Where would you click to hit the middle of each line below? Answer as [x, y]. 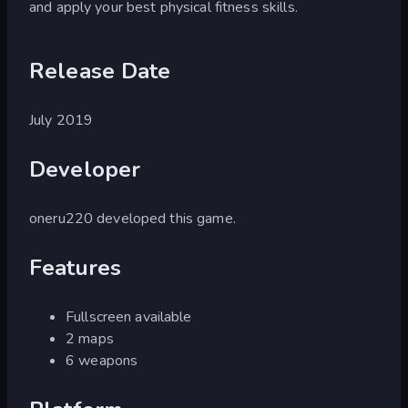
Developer [85, 169]
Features [76, 267]
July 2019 [61, 120]
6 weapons [102, 360]
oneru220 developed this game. [133, 218]
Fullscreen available [129, 316]
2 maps [90, 338]
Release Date [100, 71]
